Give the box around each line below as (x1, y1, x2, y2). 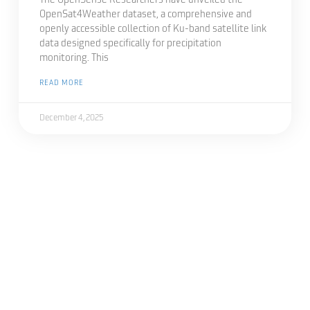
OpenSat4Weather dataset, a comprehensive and (39, 10, 252, 21)
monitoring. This (39, 53, 109, 64)
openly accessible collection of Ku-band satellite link (39, 24, 266, 35)
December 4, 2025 (39, 114, 103, 123)
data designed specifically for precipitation (39, 39, 221, 50)
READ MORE (39, 80, 84, 88)
